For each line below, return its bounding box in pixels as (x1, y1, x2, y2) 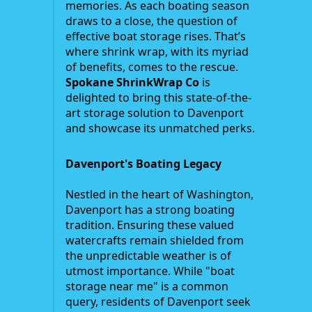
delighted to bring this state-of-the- (65, 90, 251, 106)
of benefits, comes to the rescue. (65, 59, 238, 75)
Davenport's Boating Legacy (65, 156, 221, 172)
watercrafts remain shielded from (65, 233, 244, 249)
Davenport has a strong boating (65, 202, 235, 218)
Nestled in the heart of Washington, (65, 187, 253, 203)
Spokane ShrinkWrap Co (65, 75, 199, 91)
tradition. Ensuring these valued (65, 217, 234, 233)
